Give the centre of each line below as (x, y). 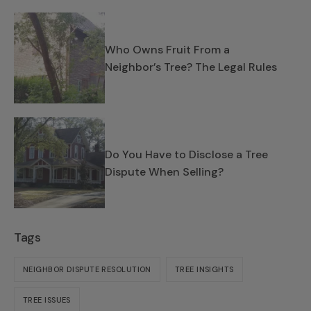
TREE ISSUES (47, 300)
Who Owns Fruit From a (167, 49)
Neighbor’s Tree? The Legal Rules (191, 67)
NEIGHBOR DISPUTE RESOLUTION (87, 269)
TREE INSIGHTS (204, 269)
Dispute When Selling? (164, 171)
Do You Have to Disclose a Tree (186, 154)
